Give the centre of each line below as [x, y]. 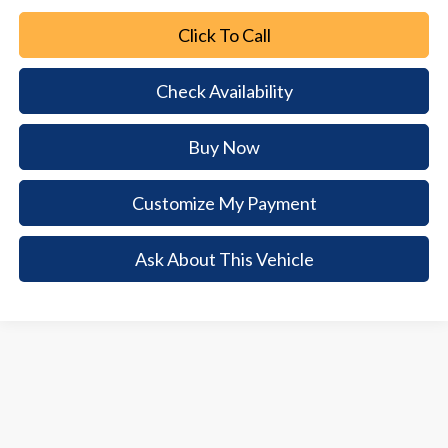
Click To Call [224, 35]
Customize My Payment [224, 203]
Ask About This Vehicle [224, 258]
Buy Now [224, 147]
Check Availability [224, 91]
